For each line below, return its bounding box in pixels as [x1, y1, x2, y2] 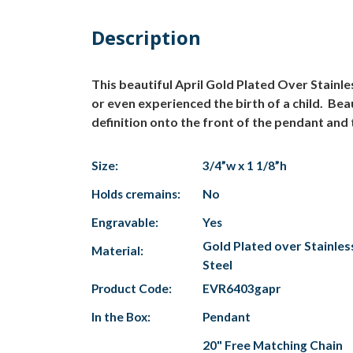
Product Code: [91, 281, 172, 295]
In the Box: [91, 309, 150, 324]
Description [91, 24, 201, 50]
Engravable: [91, 214, 158, 229]
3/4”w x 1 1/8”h [203, 158, 287, 173]
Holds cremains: [91, 186, 180, 201]
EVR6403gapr [203, 281, 281, 295]
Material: [91, 243, 143, 258]
